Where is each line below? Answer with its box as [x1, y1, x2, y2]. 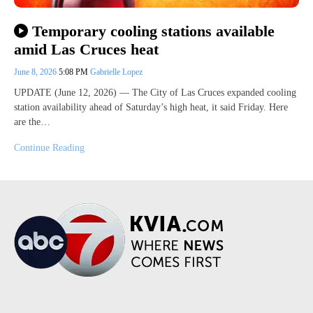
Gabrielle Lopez [90, 66, 143, 77]
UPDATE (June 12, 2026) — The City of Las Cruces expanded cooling [14, 87, 296, 98]
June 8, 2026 [14, 66, 59, 77]
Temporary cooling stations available [31, 22, 275, 40]
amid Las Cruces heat [14, 40, 159, 58]
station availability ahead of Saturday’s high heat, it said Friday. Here [14, 101, 288, 112]
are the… [14, 116, 50, 127]
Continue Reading [14, 142, 85, 153]
